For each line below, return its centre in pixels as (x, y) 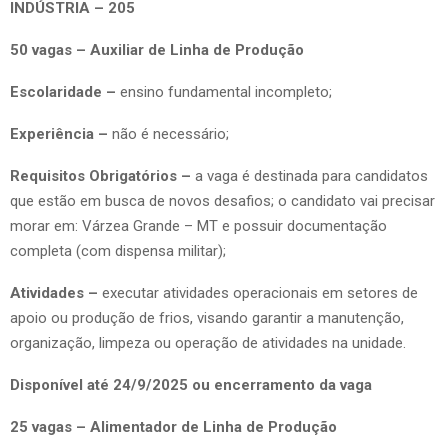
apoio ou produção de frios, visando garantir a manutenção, (207, 317)
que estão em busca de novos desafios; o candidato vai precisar (222, 200)
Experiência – (59, 133)
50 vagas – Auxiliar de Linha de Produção (157, 49)
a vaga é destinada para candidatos (311, 175)
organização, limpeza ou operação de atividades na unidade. (208, 342)
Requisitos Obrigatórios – (102, 175)
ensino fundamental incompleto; (226, 91)
